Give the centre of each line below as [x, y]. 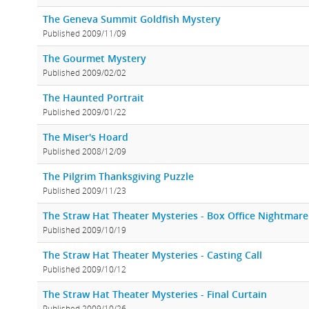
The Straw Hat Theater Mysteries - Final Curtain [155, 295]
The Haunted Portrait [93, 98]
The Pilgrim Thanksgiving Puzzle [118, 177]
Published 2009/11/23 [84, 191]
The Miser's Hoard [86, 137]
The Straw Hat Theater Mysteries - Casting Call [152, 255]
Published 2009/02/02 [84, 73]
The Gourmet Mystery [94, 59]
